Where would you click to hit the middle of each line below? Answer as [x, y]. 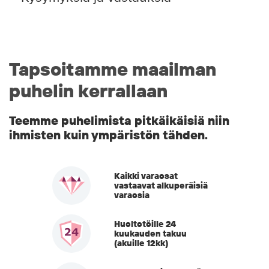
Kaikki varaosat [146, 176]
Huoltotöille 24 [145, 224]
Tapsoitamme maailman [113, 69]
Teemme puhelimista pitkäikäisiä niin [119, 121]
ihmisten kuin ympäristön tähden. [108, 135]
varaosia [132, 195]
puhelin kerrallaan [88, 91]
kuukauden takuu [150, 234]
